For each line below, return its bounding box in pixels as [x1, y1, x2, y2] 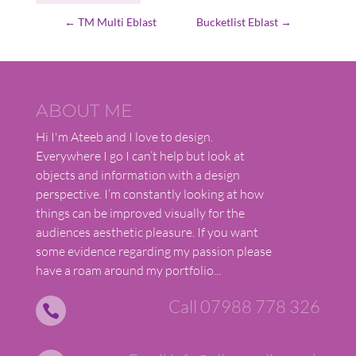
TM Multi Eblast [77, 14, 157, 29]
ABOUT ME [35, 99, 133, 122]
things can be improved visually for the [35, 204, 245, 221]
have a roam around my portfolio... [35, 261, 221, 278]
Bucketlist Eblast [196, 14, 279, 29]
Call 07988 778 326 [168, 295, 320, 317]
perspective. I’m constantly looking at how [35, 185, 264, 202]
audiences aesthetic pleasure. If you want [35, 223, 258, 240]
